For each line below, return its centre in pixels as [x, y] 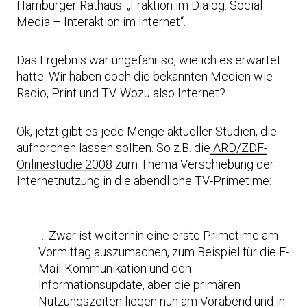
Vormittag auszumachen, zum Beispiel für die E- [164, 252]
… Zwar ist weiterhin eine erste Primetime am [158, 235]
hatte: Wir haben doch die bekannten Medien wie [145, 76]
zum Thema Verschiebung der [193, 164]
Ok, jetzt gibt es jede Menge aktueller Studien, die [147, 131]
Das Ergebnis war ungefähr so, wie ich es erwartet [149, 60]
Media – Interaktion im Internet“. [101, 22]
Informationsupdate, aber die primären [139, 285]
